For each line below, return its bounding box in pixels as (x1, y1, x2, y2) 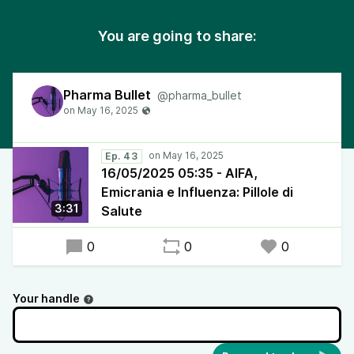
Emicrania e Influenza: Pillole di (101, 184, 293, 200)
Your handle (13, 292, 80, 305)
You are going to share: (97, 28, 257, 44)
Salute (101, 203, 142, 219)
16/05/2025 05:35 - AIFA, (101, 165, 258, 181)
